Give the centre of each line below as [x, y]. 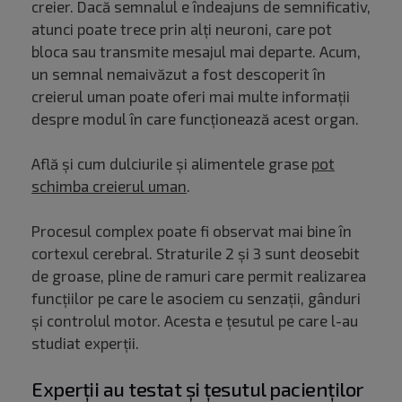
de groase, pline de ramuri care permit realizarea [199, 276]
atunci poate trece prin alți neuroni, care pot [182, 29]
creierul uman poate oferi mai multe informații [191, 96]
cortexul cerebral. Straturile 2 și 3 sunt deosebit [196, 253]
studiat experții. [87, 343]
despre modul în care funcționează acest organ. [197, 119]
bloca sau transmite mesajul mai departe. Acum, [196, 52]
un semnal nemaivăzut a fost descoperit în [179, 74]
